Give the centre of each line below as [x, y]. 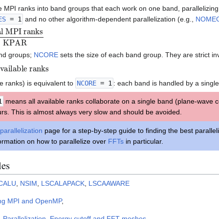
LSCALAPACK [63, 183]
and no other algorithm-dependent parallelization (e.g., [109, 19]
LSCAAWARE [109, 183]
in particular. [143, 142]
